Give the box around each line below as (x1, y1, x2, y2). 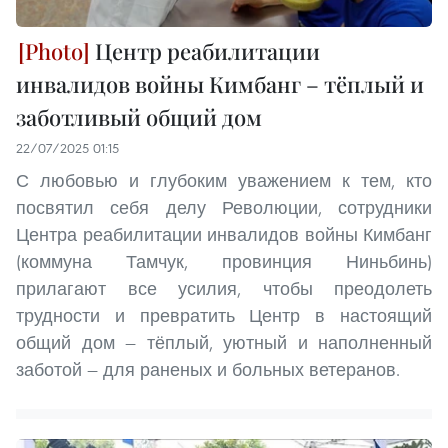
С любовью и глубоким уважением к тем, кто (16, 169, 432, 193)
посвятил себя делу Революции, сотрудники (16, 196, 432, 220)
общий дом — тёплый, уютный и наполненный (16, 331, 432, 355)
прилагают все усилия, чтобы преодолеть (16, 277, 432, 301)
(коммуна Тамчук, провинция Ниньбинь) (16, 250, 432, 274)
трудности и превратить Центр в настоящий (16, 304, 432, 328)
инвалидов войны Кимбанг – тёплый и (16, 69, 424, 100)
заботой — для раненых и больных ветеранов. (16, 358, 400, 382)
